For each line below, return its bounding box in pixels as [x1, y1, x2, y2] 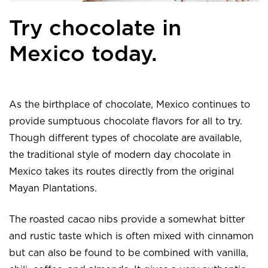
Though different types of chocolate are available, [9, 133, 242, 143]
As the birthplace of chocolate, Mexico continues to [9, 99, 250, 109]
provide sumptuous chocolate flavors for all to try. [9, 116, 242, 126]
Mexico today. [9, 43, 157, 65]
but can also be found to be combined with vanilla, [9, 248, 248, 258]
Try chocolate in [9, 17, 181, 39]
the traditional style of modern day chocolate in [9, 150, 231, 160]
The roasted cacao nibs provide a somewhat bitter [9, 214, 245, 224]
